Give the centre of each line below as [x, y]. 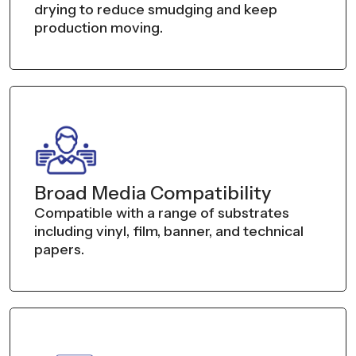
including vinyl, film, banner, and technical [169, 231]
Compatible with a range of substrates [162, 213]
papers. [59, 249]
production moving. [99, 27]
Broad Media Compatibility [153, 192]
